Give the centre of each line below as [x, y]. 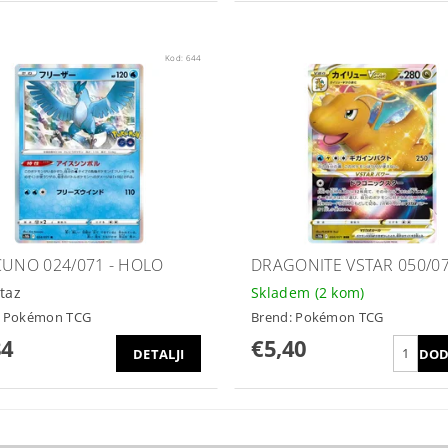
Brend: [273, 316]
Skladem [282, 293]
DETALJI [159, 353]
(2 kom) [339, 293]
